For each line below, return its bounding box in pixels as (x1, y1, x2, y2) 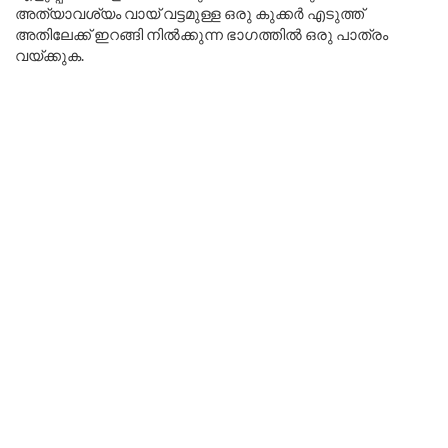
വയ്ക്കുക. (15, 45, 84, 64)
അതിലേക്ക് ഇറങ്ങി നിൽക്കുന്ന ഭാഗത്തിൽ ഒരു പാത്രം (15, 24, 388, 43)
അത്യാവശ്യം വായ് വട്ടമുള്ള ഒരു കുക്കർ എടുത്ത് (15, 3, 364, 22)
